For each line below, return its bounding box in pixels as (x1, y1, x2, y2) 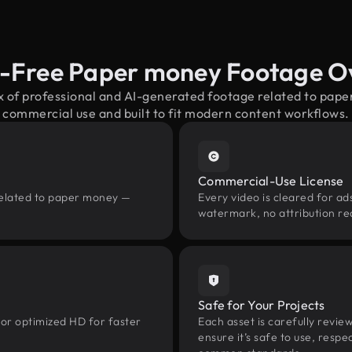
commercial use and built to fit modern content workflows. (2, 105, 350, 121)
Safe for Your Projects (198, 297, 325, 313)
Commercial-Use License (198, 173, 344, 189)
